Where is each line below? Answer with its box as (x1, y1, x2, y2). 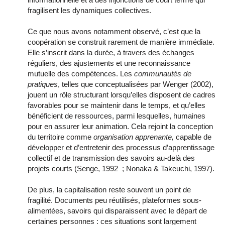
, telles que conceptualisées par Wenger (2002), (58, 79, 213, 88)
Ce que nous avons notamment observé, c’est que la (28, 27, 200, 36)
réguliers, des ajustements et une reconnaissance (28, 58, 190, 67)
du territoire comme (28, 132, 93, 141)
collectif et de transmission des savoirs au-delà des (28, 153, 195, 162)
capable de (174, 132, 211, 141)
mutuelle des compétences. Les (28, 69, 134, 78)
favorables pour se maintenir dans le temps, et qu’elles (28, 100, 205, 109)
